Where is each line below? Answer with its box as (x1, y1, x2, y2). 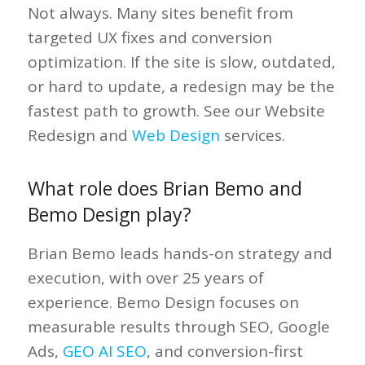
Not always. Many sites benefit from (27, 2, 293, 24)
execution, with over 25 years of (27, 266, 264, 288)
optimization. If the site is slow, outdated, (27, 51, 336, 73)
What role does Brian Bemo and (27, 175, 302, 202)
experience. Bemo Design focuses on (27, 291, 299, 313)
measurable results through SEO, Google (27, 315, 330, 337)
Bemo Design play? (27, 201, 191, 228)
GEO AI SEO (62, 340, 147, 362)
